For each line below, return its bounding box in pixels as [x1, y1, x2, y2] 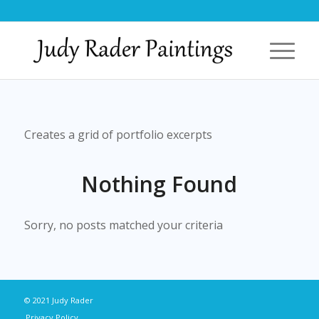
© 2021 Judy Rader [23, 294, 93, 305]
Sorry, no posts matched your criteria [23, 217, 223, 234]
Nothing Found [81, 169, 238, 199]
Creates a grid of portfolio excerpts [23, 126, 212, 142]
